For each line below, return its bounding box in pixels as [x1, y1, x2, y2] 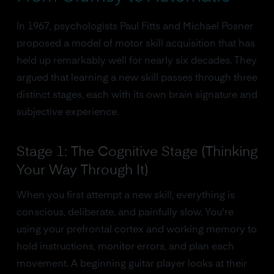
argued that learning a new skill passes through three [16, 73, 257, 83]
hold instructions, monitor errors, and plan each [16, 242, 234, 252]
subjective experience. [16, 108, 119, 117]
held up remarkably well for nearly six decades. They [16, 56, 257, 66]
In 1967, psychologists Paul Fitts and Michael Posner [16, 22, 253, 32]
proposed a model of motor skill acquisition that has [16, 39, 255, 49]
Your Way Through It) [16, 164, 149, 177]
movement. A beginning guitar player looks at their [16, 259, 247, 269]
